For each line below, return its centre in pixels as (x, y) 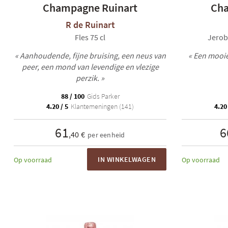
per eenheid (106, 135)
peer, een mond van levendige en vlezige (90, 67)
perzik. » (90, 78)
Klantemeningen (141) (102, 106)
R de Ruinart (90, 25)
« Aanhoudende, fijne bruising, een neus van (90, 55)
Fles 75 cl (90, 37)
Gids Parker (102, 96)
